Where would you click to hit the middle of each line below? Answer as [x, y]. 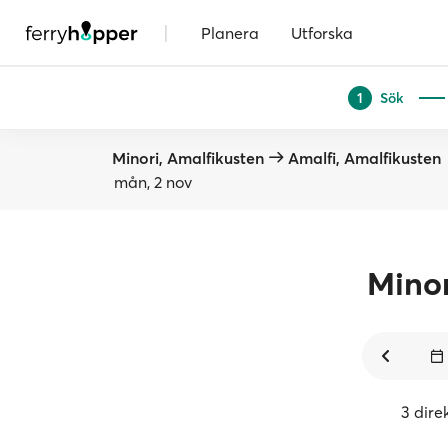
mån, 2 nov [153, 182]
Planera [230, 32]
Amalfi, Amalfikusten [364, 158]
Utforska [322, 32]
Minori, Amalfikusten [188, 158]
